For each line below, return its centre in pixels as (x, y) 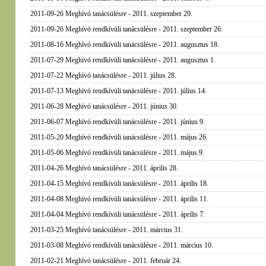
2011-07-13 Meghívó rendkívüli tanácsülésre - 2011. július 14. (118, 91)
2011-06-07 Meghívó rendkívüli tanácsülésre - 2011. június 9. (117, 122)
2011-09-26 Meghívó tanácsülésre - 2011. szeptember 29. (111, 14)
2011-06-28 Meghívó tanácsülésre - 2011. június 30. (104, 106)
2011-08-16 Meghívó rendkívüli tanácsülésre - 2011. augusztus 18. (124, 45)
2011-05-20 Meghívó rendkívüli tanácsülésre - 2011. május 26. (119, 137)
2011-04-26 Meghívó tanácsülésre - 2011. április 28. (104, 168)
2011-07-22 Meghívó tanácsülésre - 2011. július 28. (103, 75)
